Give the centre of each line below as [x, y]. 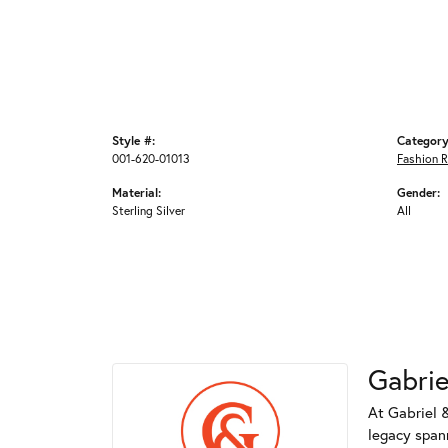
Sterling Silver [148, 210]
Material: [136, 192]
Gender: [418, 192]
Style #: [133, 140]
